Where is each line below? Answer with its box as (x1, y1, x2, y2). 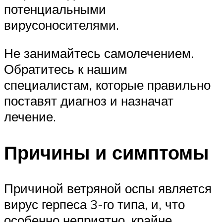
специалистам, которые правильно (4, 77, 211, 93)
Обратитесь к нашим (4, 61, 127, 77)
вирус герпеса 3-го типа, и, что (4, 196, 185, 212)
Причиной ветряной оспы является (4, 180, 212, 196)
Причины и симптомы (4, 140, 209, 165)
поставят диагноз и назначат (4, 93, 173, 109)
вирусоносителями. (4, 16, 119, 33)
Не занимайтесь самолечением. (4, 45, 194, 61)
